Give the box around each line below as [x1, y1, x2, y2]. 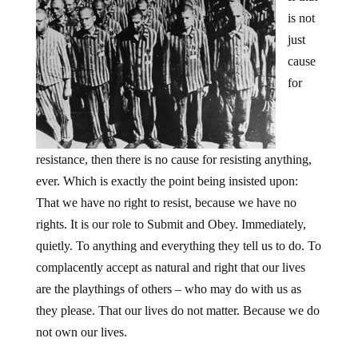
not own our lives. [35, 325, 127, 339]
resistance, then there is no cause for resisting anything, [35, 153, 312, 166]
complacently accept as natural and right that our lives [35, 261, 305, 274]
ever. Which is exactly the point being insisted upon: [35, 174, 298, 188]
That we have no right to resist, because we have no [35, 196, 296, 209]
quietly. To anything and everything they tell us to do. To [35, 239, 321, 253]
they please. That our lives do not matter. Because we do [35, 304, 320, 317]
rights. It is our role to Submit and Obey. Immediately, [35, 217, 306, 231]
